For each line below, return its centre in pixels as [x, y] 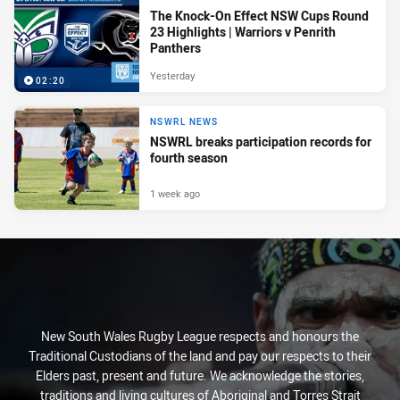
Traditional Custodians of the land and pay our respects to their [200, 356]
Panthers [175, 48]
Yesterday [172, 76]
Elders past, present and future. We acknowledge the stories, [200, 376]
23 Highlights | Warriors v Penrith [243, 32]
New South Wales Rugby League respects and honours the [200, 337]
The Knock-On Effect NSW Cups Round [259, 16]
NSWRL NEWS [184, 121]
